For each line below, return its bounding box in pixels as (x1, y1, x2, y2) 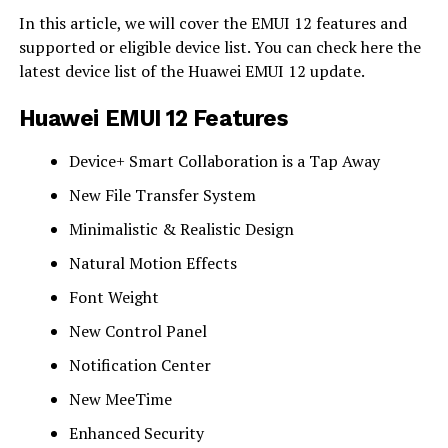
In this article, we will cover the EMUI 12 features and (18, 11, 407, 34)
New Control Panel (68, 319, 207, 342)
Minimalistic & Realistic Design (68, 217, 294, 240)
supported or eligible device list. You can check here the (18, 35, 421, 58)
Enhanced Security (68, 421, 204, 444)
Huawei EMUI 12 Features (18, 104, 288, 131)
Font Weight (68, 285, 159, 308)
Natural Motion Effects (68, 251, 237, 274)
